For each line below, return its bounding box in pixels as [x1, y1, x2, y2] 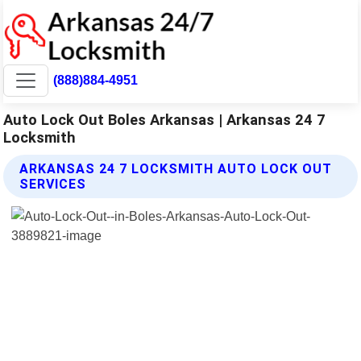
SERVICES [19, 176, 87, 192]
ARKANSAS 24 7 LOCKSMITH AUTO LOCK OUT [19, 160, 333, 176]
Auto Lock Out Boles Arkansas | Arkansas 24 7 [3, 110, 326, 128]
